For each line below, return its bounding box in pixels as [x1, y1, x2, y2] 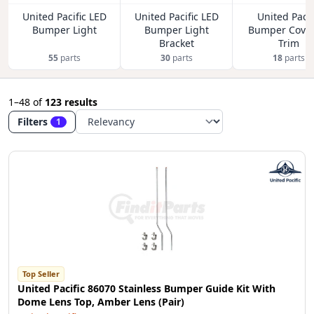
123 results [45, 95, 97, 109]
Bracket [159, 36, 194, 50]
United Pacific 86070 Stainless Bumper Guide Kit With [18, 282, 275, 295]
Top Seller [22, 268, 60, 279]
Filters [18, 114, 48, 128]
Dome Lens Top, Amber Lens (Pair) [18, 295, 184, 308]
